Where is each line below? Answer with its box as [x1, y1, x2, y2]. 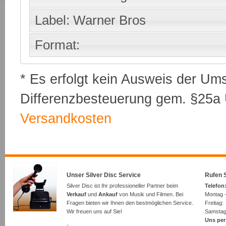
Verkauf [67, 191, 86, 197]
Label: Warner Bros [35, 13, 146, 28]
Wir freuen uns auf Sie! [67, 208, 122, 214]
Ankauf [98, 191, 118, 197]
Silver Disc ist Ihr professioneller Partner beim [67, 182, 178, 189]
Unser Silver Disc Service [67, 172, 141, 179]
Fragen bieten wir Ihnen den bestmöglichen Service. [67, 199, 193, 206]
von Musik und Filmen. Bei [118, 191, 183, 197]
